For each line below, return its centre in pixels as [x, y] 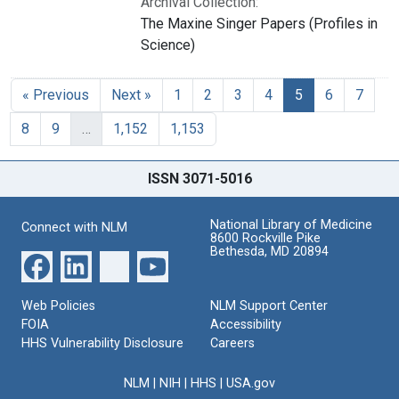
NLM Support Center [269, 305]
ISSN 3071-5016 [199, 178]
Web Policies [58, 305]
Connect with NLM [74, 227]
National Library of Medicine [291, 224]
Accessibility [246, 324]
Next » [131, 94]
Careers [232, 343]
